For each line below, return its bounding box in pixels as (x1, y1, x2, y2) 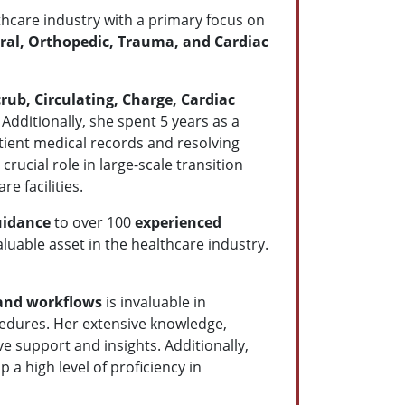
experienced (131, 212, 221, 232)
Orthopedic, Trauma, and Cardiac (28, 31, 268, 52)
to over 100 (54, 212, 131, 232)
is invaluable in (106, 291, 206, 312)
